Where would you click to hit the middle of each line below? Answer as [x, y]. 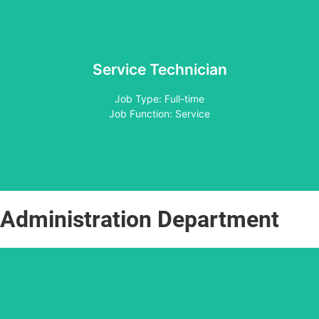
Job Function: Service [159, 113]
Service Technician [159, 69]
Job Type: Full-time [159, 98]
